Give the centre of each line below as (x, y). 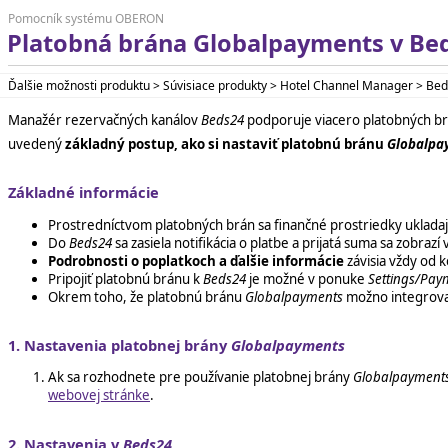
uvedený (36, 143)
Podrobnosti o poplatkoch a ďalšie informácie (196, 260)
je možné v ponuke (307, 278)
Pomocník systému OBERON (86, 18)
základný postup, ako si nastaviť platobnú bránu (226, 143)
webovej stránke (99, 395)
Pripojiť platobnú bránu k (125, 278)
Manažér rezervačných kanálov (104, 119)
